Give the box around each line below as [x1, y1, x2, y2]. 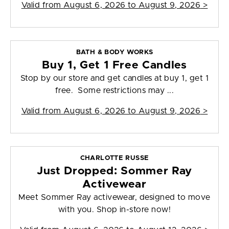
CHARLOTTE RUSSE [80, 155, 149, 162]
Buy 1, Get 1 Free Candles [42, 60, 187, 71]
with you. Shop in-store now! [58, 205, 171, 214]
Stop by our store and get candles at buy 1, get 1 [20, 74, 209, 83]
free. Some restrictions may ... [55, 86, 174, 95]
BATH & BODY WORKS [76, 49, 153, 56]
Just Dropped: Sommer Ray [37, 166, 192, 177]
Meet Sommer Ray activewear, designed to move [18, 193, 211, 202]
